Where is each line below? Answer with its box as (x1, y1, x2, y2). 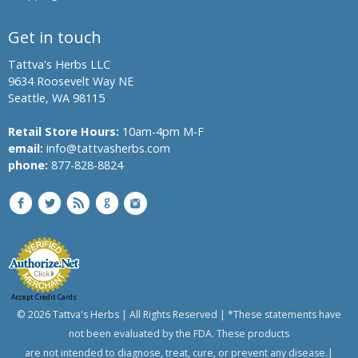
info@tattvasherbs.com (43, 141, 170, 156)
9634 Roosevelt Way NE (8, 74, 133, 89)
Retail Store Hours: (8, 124, 119, 139)
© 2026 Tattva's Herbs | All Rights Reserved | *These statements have (17, 308, 341, 321)
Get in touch (8, 26, 101, 48)
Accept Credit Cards (11, 292, 77, 302)
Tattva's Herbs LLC (8, 57, 110, 72)
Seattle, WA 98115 (8, 90, 105, 105)
